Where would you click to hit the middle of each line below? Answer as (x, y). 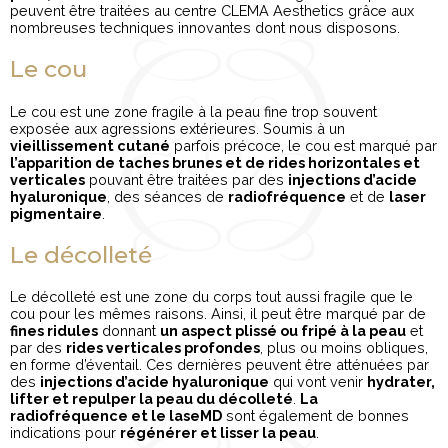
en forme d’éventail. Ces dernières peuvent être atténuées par (219, 364)
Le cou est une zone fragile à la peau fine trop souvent (193, 111)
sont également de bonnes (315, 415)
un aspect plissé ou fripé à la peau (283, 330)
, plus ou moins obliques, (344, 347)
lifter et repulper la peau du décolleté (151, 398)
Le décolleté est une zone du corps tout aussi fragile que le (211, 296)
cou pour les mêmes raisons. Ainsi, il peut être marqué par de (218, 313)
